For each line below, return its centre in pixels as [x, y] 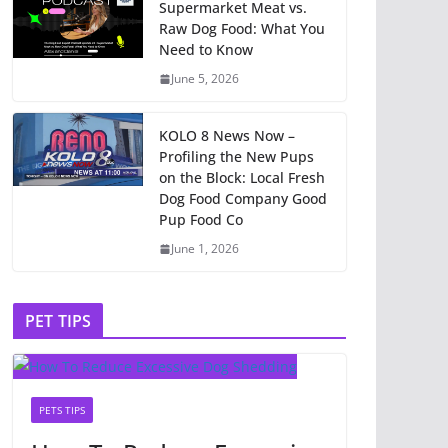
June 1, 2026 [205, 249]
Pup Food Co [201, 220]
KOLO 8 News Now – [227, 136]
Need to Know [206, 50]
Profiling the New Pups [236, 157]
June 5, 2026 [205, 79]
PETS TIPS [62, 410]
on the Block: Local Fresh [242, 178]
